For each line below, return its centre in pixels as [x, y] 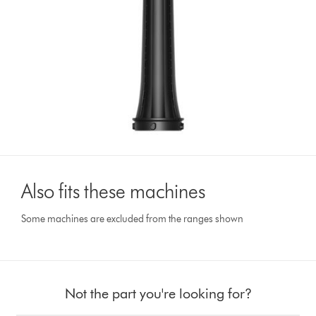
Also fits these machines [114, 192]
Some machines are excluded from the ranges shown [133, 219]
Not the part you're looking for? [158, 294]
